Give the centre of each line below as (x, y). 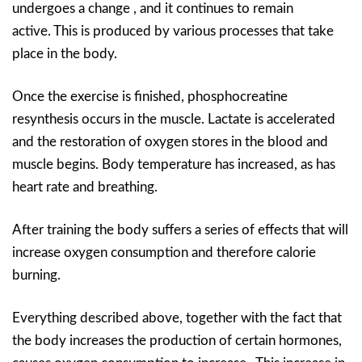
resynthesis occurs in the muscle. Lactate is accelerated (174, 119)
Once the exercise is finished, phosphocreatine (150, 96)
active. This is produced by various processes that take (173, 31)
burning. (36, 275)
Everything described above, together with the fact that (177, 318)
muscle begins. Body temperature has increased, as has (174, 164)
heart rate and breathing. (85, 187)
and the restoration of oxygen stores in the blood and (170, 141)
